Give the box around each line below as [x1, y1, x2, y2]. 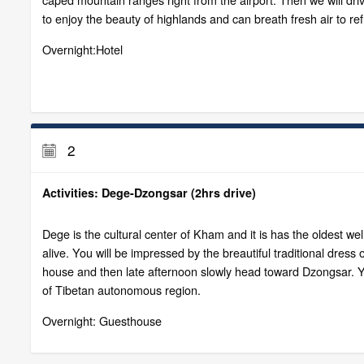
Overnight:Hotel [41, 40, 123, 58]
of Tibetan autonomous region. [41, 281, 201, 299]
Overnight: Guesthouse [41, 311, 162, 329]
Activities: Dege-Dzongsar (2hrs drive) [41, 184, 256, 201]
